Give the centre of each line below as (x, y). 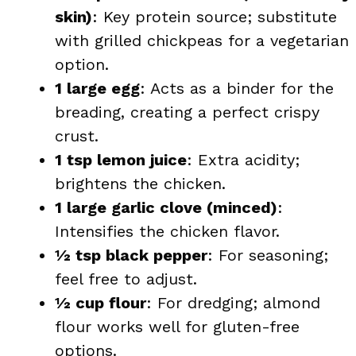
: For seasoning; (268, 255)
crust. (77, 135)
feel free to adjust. (126, 279)
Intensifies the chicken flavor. (167, 231)
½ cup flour (101, 302)
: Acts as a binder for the (237, 88)
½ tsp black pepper (131, 255)
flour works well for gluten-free (177, 326)
